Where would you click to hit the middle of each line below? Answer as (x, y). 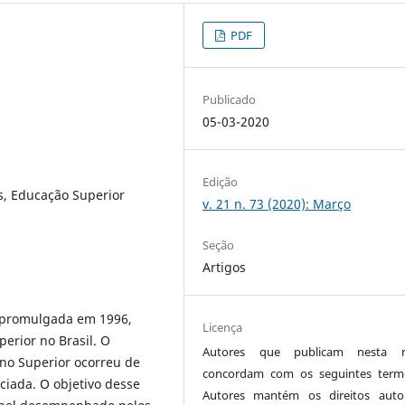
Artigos (225, 267)
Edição (221, 181)
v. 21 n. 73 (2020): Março (277, 203)
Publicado (230, 99)
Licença (223, 327)
